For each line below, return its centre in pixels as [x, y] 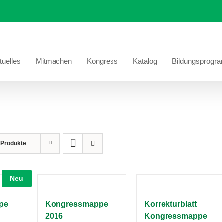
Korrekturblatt [170, 204]
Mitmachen [54, 61]
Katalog [145, 61]
